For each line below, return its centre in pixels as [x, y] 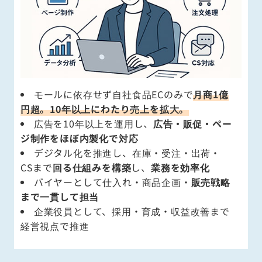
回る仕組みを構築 [92, 167]
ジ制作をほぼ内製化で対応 [79, 138]
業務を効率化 [180, 167]
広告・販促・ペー [193, 123]
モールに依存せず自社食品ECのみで [113, 94]
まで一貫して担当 [60, 196]
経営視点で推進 [55, 226]
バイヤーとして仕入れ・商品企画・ [112, 182]
